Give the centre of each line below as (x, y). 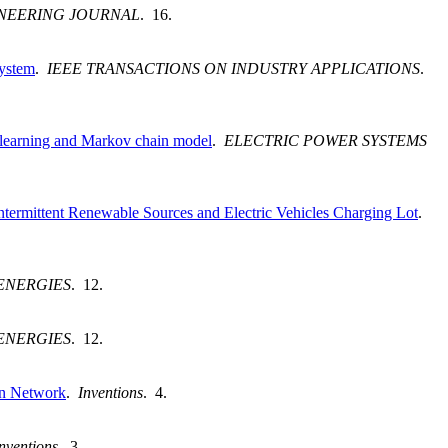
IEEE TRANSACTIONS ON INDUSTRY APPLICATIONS (233, 69)
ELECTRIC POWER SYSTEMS (325, 141)
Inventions (110, 393)
